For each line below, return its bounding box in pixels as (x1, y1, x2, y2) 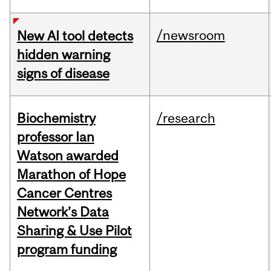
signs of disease (16, 65, 109, 82)
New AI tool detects (16, 28, 133, 44)
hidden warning (16, 47, 110, 63)
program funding (16, 241, 117, 258)
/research (156, 110, 215, 126)
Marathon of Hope (16, 166, 126, 183)
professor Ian (16, 129, 94, 145)
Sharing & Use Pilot (16, 223, 132, 239)
